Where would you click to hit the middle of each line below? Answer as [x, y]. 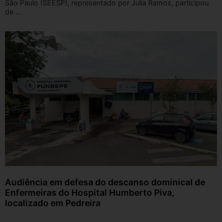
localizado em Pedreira [53, 203]
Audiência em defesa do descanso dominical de [105, 182]
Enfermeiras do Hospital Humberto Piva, [90, 193]
